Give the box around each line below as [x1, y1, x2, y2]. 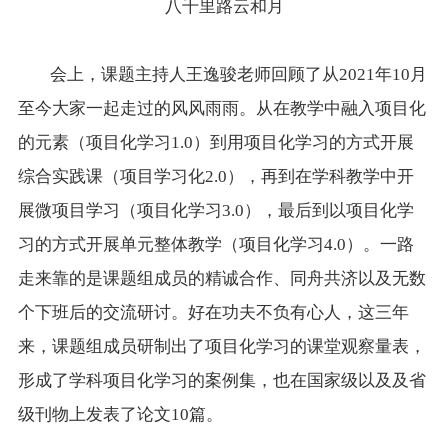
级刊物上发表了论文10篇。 [17, 405, 223, 425]
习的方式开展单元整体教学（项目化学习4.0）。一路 [17, 235, 414, 255]
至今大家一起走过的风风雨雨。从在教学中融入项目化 [17, 99, 426, 119]
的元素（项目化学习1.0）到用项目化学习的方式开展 [17, 133, 414, 153]
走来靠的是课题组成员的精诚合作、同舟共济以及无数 [17, 269, 426, 289]
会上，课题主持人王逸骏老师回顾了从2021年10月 [17, 65, 427, 85]
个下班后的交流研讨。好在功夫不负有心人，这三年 [17, 303, 409, 323]
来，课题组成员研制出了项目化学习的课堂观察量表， [17, 337, 426, 357]
